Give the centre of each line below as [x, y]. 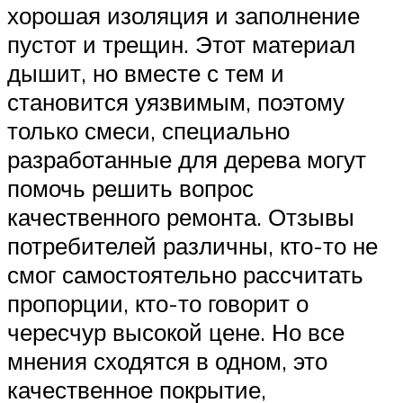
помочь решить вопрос [130, 188]
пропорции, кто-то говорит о [158, 303]
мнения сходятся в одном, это [167, 360]
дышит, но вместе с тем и [146, 72]
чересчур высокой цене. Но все [176, 331]
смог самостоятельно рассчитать [185, 274]
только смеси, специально [148, 130]
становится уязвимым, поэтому [176, 101]
